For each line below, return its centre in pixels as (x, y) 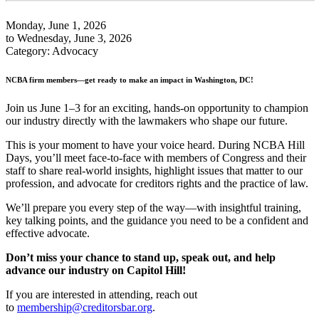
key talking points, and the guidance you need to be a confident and (157, 220)
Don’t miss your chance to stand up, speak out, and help (141, 257)
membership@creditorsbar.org (85, 307)
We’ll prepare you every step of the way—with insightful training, (153, 207)
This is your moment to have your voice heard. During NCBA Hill (155, 145)
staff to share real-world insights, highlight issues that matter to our (154, 170)
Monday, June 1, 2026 (56, 25)
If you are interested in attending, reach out (101, 294)
